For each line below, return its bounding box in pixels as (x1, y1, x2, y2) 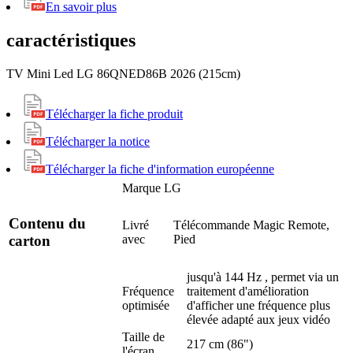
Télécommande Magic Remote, (173, 217, 329, 232)
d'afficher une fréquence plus (187, 298, 330, 312)
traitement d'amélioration (187, 284, 309, 298)
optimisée (122, 298, 169, 312)
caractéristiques (6, 29, 136, 50)
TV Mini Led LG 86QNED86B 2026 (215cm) (6, 66, 240, 80)
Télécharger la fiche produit (46, 106, 183, 121)
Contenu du (9, 215, 86, 232)
